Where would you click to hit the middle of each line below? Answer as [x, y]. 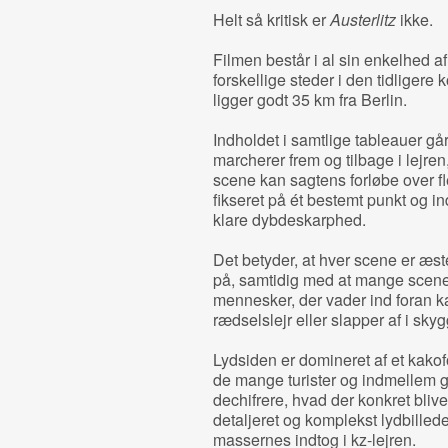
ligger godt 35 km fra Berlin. [309, 99]
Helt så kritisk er [271, 19]
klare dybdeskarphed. [289, 219]
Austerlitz [362, 19]
